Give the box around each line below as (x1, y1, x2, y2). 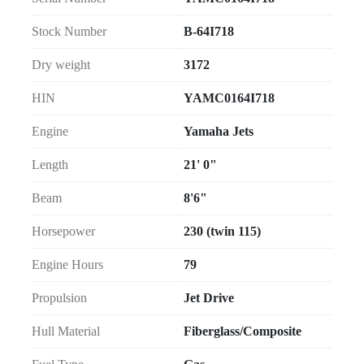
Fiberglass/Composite (184, 323, 301, 338)
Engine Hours (32, 257, 103, 271)
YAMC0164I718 (184, 90, 275, 105)
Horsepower (32, 223, 95, 238)
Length (32, 157, 68, 171)
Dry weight (32, 57, 90, 71)
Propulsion (32, 290, 87, 305)
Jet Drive (184, 290, 234, 305)
